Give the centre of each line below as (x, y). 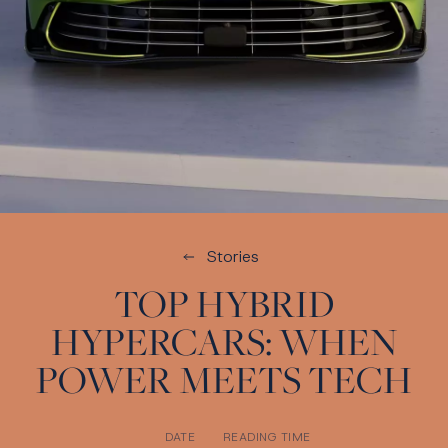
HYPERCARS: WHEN (224, 341)
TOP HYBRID (224, 303)
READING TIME (266, 437)
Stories (233, 257)
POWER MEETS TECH (224, 379)
